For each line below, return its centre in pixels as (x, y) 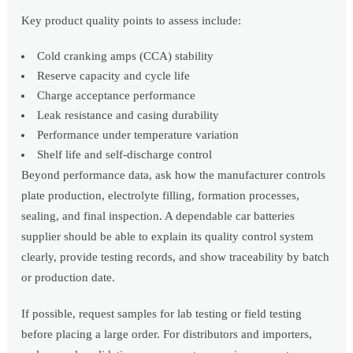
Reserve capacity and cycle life (114, 76)
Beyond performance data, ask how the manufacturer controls (174, 175)
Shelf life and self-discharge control (125, 155)
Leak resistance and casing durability (128, 115)
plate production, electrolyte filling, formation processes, (161, 196)
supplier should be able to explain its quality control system (168, 237)
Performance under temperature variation (138, 135)
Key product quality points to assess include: (132, 21)
